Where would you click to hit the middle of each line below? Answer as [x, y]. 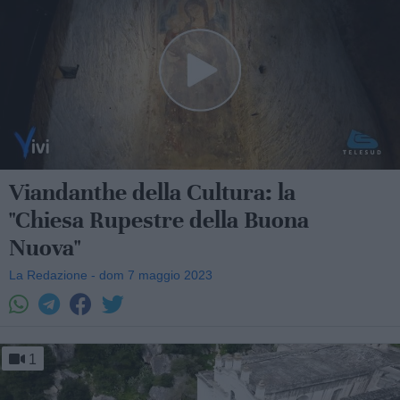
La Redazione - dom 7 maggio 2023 [111, 275]
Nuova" [45, 248]
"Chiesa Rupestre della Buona [159, 220]
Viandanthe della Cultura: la [152, 192]
